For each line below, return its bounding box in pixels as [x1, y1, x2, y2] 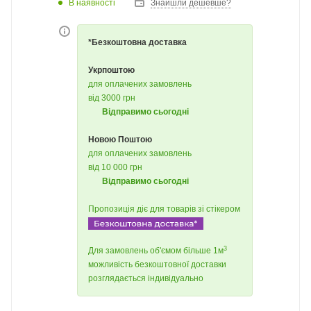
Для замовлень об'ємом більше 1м [88, 246, 224, 256]
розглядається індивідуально [88, 274, 203, 284]
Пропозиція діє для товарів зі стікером [88, 204, 240, 214]
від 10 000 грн [88, 162, 142, 172]
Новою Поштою [88, 135, 152, 144]
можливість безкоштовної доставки [88, 260, 226, 270]
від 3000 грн [88, 93, 135, 103]
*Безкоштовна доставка [88, 37, 187, 47]
